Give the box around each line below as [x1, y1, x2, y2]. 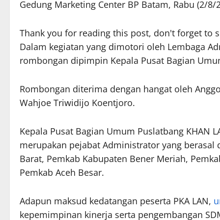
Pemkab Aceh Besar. [20, 166, 104, 178]
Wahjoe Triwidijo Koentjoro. [20, 96, 135, 109]
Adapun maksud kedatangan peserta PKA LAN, [20, 194, 214, 207]
